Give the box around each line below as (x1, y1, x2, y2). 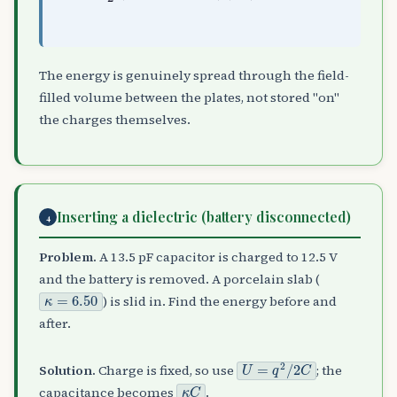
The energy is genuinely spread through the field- (39, 66, 349, 85)
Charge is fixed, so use (96, 362, 237, 380)
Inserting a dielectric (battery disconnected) (57, 206, 351, 226)
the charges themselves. (39, 111, 191, 129)
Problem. (39, 248, 97, 267)
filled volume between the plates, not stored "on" (39, 89, 339, 107)
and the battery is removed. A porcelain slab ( (39, 270, 320, 289)
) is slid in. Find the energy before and (102, 292, 337, 311)
